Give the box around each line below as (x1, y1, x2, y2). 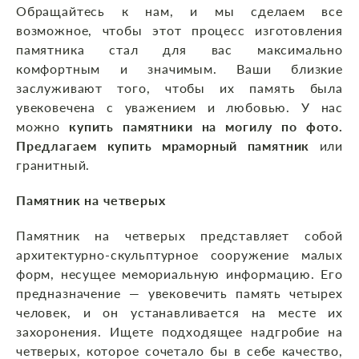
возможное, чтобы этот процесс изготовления (16, 22, 343, 38)
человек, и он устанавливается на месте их (16, 305, 343, 321)
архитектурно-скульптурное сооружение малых (16, 247, 343, 263)
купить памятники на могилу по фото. (69, 119, 343, 135)
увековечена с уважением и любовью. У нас (16, 99, 343, 115)
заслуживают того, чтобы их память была (16, 80, 343, 96)
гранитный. (16, 157, 91, 173)
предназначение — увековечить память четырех (16, 285, 343, 301)
